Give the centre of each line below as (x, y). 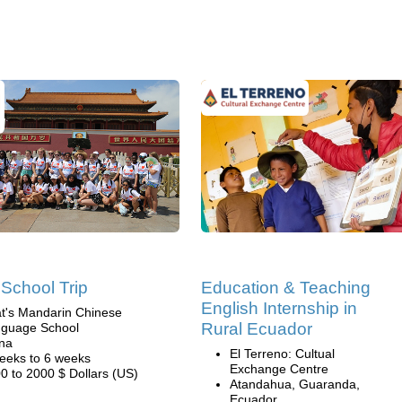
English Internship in (279, 308)
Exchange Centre (279, 369)
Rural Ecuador (257, 329)
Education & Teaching (286, 288)
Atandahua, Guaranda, (295, 384)
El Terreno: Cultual (282, 354)
